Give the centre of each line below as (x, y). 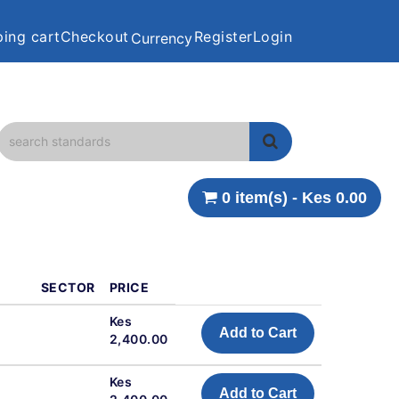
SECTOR (68, 288)
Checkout (94, 37)
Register (223, 37)
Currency (161, 39)
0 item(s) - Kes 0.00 (351, 198)
